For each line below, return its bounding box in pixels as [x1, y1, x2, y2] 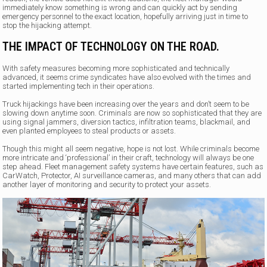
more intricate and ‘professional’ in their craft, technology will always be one [2, 153, 254, 162]
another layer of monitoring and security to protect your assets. [2, 179, 212, 189]
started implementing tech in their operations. [2, 81, 155, 91]
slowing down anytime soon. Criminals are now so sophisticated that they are [2, 108, 262, 117]
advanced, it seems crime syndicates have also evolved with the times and [2, 72, 252, 82]
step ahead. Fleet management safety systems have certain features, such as [2, 162, 264, 171]
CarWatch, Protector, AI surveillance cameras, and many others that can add [2, 170, 262, 180]
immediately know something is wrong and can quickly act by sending [2, 2, 238, 12]
